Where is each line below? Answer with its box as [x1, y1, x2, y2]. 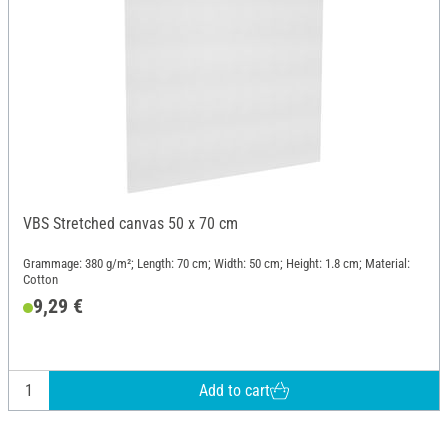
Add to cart [198, 380, 270, 400]
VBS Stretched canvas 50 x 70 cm [23, 214, 238, 234]
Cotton [23, 271, 58, 287]
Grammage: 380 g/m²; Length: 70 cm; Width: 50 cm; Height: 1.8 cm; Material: [23, 255, 410, 271]
